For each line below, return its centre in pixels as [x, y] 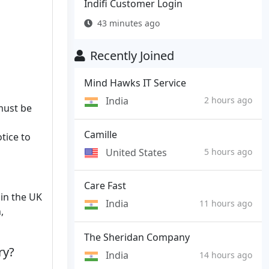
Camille [101, 134]
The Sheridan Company [137, 237]
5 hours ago [228, 152]
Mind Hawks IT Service [135, 83]
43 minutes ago [128, 23]
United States [136, 152]
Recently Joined [132, 56]
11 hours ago [226, 203]
